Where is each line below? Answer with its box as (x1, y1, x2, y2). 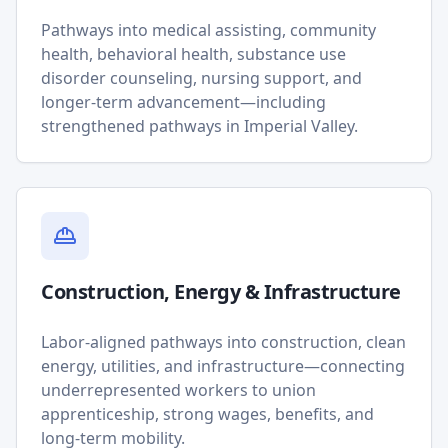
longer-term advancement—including (41, 91, 326, 113)
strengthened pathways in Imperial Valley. (41, 115, 358, 137)
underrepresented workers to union (41, 379, 316, 401)
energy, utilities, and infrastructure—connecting (41, 355, 405, 377)
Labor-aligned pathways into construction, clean (41, 331, 406, 353)
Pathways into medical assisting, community (41, 19, 376, 41)
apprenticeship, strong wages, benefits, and (41, 403, 374, 425)
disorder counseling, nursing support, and (41, 67, 362, 89)
